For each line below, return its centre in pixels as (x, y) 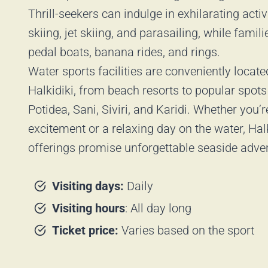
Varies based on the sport (186, 230)
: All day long (158, 208)
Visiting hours (89, 208)
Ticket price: (85, 230)
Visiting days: (89, 186)
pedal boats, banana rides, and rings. (124, 52)
